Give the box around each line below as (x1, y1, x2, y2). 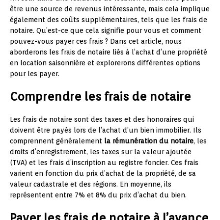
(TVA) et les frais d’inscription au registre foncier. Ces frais (10, 159, 198, 167)
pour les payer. (10, 70, 59, 78)
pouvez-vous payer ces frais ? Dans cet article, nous (10, 37, 182, 46)
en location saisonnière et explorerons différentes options (10, 59, 200, 67)
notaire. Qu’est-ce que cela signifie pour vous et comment (10, 27, 201, 35)
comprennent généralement (10, 137, 102, 145)
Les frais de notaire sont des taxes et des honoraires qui (10, 115, 194, 124)
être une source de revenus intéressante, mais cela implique (10, 5, 210, 13)
